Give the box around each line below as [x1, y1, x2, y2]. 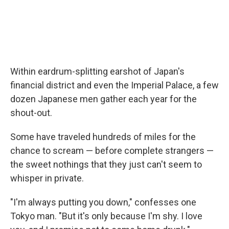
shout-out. [10, 107, 52, 118]
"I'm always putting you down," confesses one [10, 196, 196, 208]
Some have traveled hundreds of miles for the [10, 131, 196, 142]
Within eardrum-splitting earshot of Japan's [10, 65, 185, 77]
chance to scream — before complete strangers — [10, 145, 214, 156]
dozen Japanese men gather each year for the [10, 93, 197, 104]
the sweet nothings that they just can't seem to [10, 158, 202, 170]
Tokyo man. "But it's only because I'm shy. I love [10, 210, 202, 221]
